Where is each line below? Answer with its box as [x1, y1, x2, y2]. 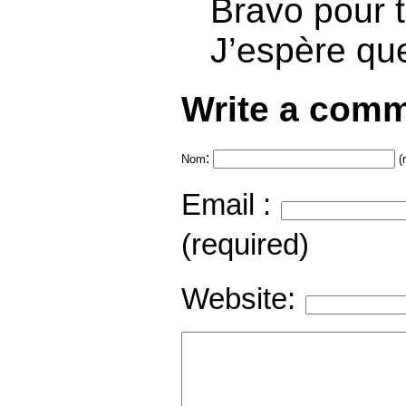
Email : [181, 188, 271, 221]
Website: [181, 282, 295, 315]
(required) [181, 227, 309, 261]
